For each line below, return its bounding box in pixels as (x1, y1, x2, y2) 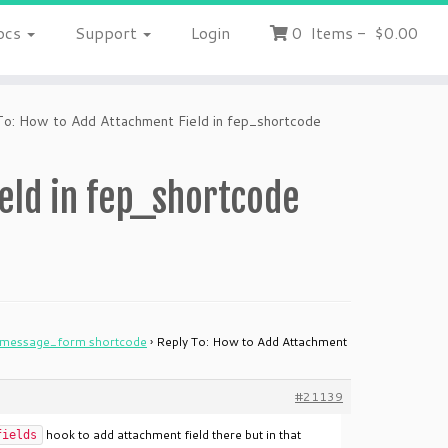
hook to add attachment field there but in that (43, 426, 301, 443)
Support (74, 21, 141, 44)
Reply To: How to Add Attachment (156, 333, 347, 350)
